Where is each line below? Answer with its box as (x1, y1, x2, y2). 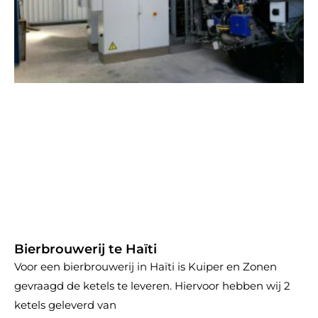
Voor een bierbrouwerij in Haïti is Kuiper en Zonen (14, 260, 277, 273)
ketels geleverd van (14, 298, 116, 312)
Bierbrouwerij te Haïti (14, 241, 157, 257)
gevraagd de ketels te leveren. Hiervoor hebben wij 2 (14, 279, 290, 292)
